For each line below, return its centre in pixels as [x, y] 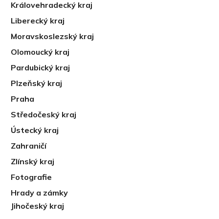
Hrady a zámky [40, 193]
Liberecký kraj [38, 21]
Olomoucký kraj [40, 52]
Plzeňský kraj [37, 83]
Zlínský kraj [33, 161]
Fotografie [32, 177]
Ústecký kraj [35, 130]
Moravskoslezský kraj [53, 36]
